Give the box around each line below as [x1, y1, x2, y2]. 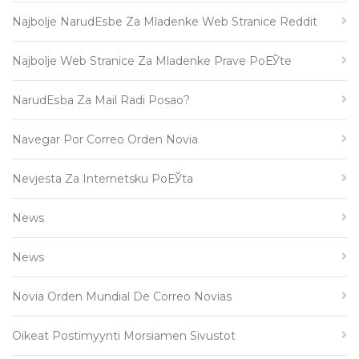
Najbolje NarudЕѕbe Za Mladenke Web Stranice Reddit [12, 14, 317, 29]
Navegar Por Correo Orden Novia [12, 132, 198, 147]
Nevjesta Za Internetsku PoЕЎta [12, 171, 193, 186]
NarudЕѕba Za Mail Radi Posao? [12, 93, 190, 107]
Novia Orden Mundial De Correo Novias [12, 289, 232, 304]
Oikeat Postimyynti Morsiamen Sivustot [12, 329, 236, 343]
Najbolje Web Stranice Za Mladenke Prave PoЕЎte [12, 54, 292, 68]
